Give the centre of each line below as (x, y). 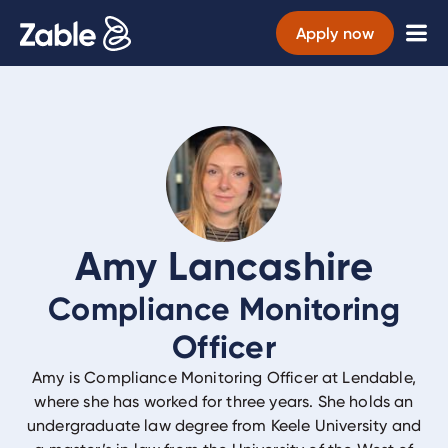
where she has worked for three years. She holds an (224, 401)
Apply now (334, 33)
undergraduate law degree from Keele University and (223, 425)
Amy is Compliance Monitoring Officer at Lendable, (224, 377)
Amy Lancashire (224, 266)
